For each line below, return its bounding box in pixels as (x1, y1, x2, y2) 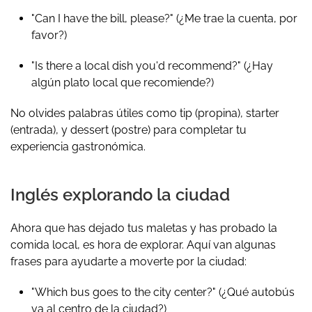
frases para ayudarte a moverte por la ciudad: (10, 254, 247, 268)
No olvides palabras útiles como (10, 106, 180, 120)
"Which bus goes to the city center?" (31, 285, 216, 299)
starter (246, 106, 279, 120)
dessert (70, 123, 109, 136)
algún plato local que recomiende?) (31, 75, 214, 89)
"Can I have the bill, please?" (31, 11, 173, 25)
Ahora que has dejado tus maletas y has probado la (10, 221, 277, 235)
